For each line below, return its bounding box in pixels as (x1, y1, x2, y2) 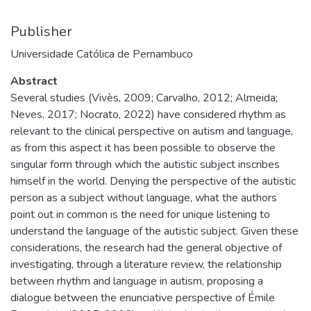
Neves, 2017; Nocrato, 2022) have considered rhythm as (10, 107, 286, 122)
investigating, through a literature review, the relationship (10, 257, 282, 272)
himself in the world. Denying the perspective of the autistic (10, 174, 296, 189)
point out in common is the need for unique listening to (10, 207, 270, 222)
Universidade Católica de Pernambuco (10, 47, 193, 62)
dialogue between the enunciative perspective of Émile (10, 290, 275, 305)
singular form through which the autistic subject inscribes (10, 157, 280, 172)
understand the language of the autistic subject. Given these (10, 224, 299, 239)
